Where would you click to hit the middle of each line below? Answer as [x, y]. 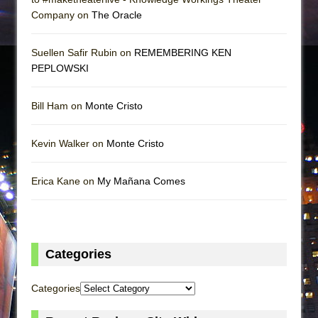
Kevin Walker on [69, 143]
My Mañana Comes [141, 181]
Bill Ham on [58, 105]
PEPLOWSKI [60, 68]
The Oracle [117, 15]
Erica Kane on [64, 181]
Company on [61, 15]
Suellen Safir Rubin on [83, 52]
